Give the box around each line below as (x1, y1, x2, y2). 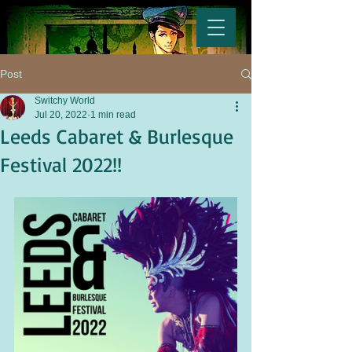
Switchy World (35, 95, 95, 106)
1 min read (90, 109, 136, 120)
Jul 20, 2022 (35, 109, 87, 120)
